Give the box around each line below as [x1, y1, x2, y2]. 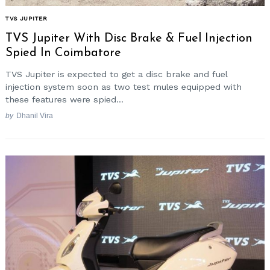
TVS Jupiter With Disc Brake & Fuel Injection [5, 32, 253, 45]
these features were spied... [5, 95, 124, 105]
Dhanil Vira [16, 111, 53, 119]
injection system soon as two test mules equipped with [5, 82, 242, 92]
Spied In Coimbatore [5, 46, 121, 59]
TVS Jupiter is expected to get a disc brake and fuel [5, 69, 227, 80]
